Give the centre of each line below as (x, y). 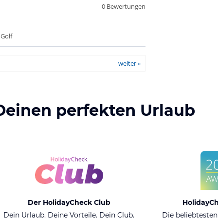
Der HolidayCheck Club (69, 202)
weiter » (129, 63)
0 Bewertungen (123, 6)
